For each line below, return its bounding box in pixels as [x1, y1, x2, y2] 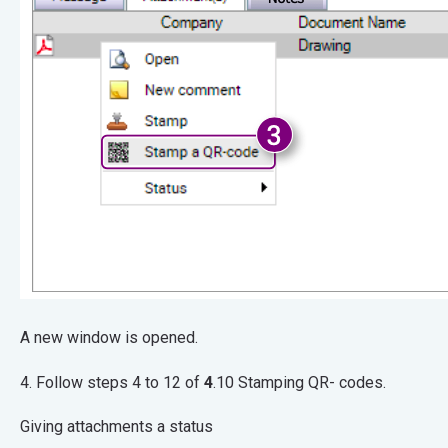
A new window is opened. [19, 328, 294, 348]
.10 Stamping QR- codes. [212, 372, 386, 392]
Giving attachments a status [19, 417, 217, 437]
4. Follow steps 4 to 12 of [19, 372, 204, 392]
